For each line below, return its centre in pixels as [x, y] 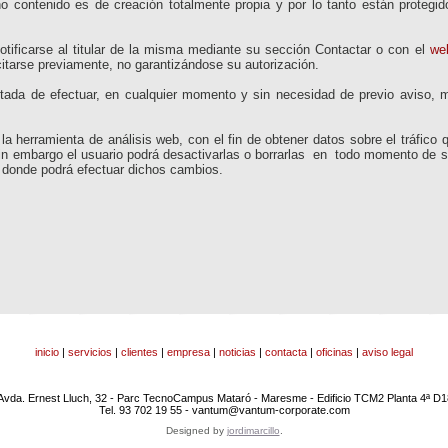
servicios [90, 352]
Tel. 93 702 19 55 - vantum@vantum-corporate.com [224, 410]
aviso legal [387, 352]
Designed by [196, 430]
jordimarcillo [253, 430]
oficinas [334, 352]
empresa [188, 352]
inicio [47, 352]
